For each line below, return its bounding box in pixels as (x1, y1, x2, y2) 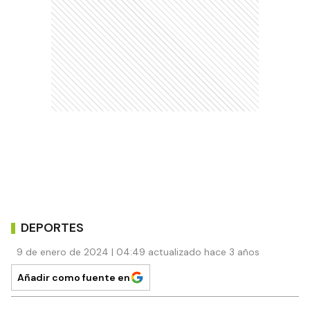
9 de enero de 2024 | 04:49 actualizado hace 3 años (17, 246, 259, 259)
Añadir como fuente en (17, 271, 130, 284)
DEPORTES (21, 219, 84, 236)
